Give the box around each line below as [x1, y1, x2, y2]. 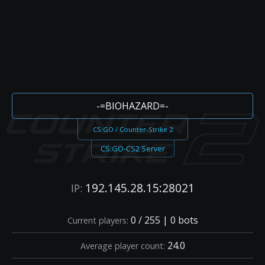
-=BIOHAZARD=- [96, 99, 169, 112]
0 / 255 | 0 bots [128, 213, 198, 227]
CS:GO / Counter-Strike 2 [92, 125, 173, 134]
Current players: [67, 214, 128, 226]
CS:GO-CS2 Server [100, 143, 165, 154]
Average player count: [80, 240, 165, 251]
